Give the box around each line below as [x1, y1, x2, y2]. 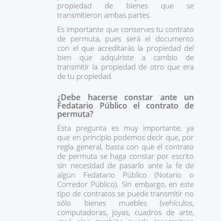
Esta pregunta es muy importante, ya [57, 123, 194, 133]
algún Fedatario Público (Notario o [57, 170, 194, 180]
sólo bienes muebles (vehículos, [57, 198, 194, 208]
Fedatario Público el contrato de [57, 100, 194, 111]
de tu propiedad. [57, 71, 117, 81]
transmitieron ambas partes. [57, 10, 154, 20]
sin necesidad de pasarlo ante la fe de [57, 160, 194, 170]
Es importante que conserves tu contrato [57, 24, 194, 34]
